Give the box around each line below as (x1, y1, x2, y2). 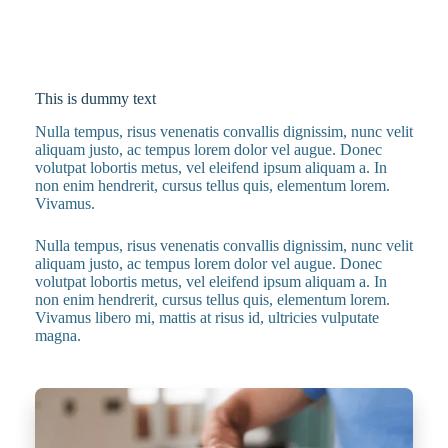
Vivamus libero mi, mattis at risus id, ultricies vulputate (35, 308, 379, 326)
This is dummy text (35, 89, 156, 107)
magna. (35, 326, 81, 344)
